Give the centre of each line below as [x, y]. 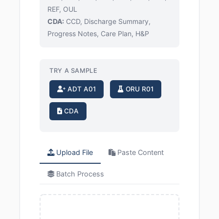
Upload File [74, 152]
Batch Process [79, 174]
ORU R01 [139, 89]
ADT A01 [81, 89]
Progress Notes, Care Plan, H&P [98, 33]
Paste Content [140, 152]
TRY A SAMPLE [74, 71]
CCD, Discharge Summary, [107, 21]
